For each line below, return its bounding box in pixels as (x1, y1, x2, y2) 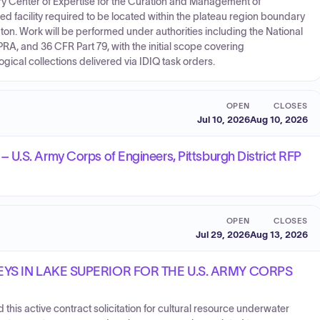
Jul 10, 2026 (197, 114, 250, 125)
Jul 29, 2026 (196, 229, 250, 240)
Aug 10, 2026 (250, 114, 308, 125)
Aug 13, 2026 (250, 229, 308, 240)
